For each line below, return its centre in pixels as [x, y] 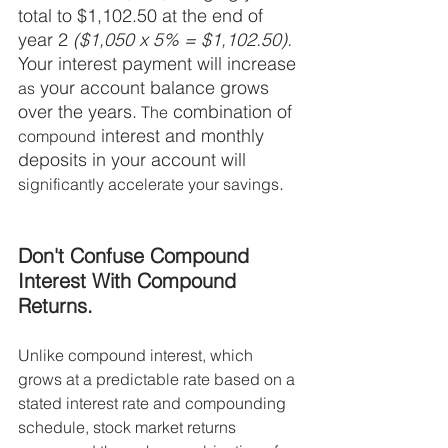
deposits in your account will [134, 160]
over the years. [77, 112]
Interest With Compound [130, 281]
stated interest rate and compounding [154, 403]
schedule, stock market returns [129, 427]
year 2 [45, 40]
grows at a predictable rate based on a [158, 379]
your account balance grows [154, 88]
